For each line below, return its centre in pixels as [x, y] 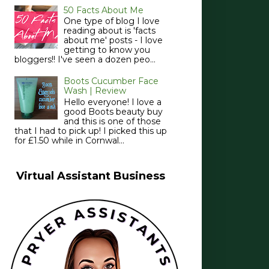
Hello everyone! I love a [113, 102]
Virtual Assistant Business [91, 176]
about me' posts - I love [113, 41]
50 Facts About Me [104, 10]
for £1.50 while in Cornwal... [69, 140]
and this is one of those [113, 121]
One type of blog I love [112, 21]
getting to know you [107, 50]
